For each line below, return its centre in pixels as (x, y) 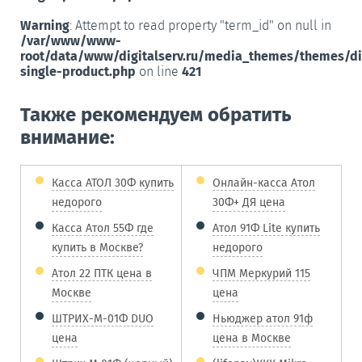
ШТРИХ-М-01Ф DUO (103, 318)
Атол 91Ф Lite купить (266, 228)
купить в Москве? (97, 248)
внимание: (67, 137)
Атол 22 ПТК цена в (102, 273)
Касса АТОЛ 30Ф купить (113, 183)
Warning (45, 25)
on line (159, 71)
